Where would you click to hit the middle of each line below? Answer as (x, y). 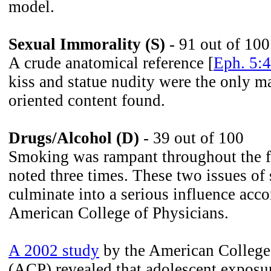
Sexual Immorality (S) (87, 44)
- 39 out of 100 (191, 138)
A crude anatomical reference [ (111, 63)
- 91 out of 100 (217, 44)
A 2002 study (54, 250)
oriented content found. (87, 100)
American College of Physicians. (119, 213)
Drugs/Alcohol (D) (74, 138)
